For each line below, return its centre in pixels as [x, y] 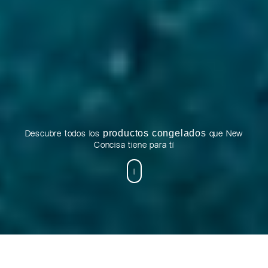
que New [225, 133]
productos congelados [154, 133]
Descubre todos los [64, 133]
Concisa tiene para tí [134, 144]
